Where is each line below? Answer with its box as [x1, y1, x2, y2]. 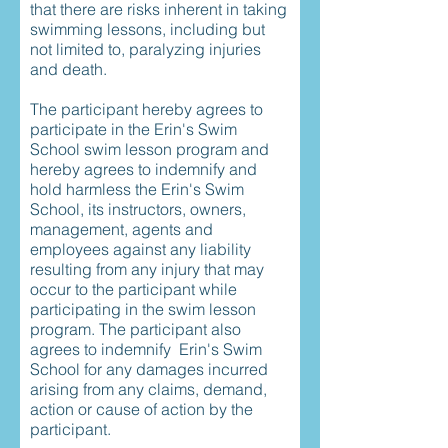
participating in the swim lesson [30, 299, 256, 319]
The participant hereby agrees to [30, 99, 263, 119]
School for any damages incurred [30, 359, 268, 379]
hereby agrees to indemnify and [30, 159, 257, 179]
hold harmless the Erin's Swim [30, 179, 244, 199]
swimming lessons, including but [30, 19, 265, 39]
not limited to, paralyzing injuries [30, 39, 261, 59]
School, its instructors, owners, [30, 199, 246, 219]
